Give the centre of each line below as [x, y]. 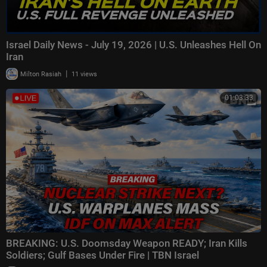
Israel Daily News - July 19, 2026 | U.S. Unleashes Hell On [133, 45]
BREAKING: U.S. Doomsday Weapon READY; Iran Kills [127, 243]
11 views [84, 74]
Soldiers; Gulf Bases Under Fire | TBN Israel [103, 255]
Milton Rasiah [40, 74]
